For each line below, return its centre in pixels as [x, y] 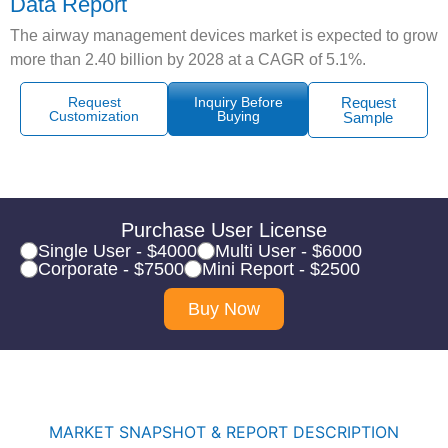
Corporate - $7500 [111, 269]
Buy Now [224, 309]
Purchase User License [224, 230]
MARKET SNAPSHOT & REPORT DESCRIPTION [224, 432]
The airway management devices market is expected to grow [224, 36]
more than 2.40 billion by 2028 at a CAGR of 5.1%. [188, 60]
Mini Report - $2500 [281, 269]
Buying [238, 116]
